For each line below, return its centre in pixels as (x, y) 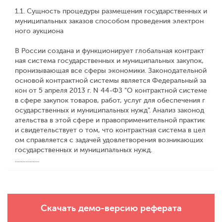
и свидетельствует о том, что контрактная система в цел (110, 130)
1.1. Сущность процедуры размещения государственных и (111, 11)
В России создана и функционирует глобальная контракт (110, 51)
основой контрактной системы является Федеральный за (111, 81)
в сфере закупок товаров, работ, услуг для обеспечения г (110, 100)
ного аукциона (39, 31)
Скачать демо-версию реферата (111, 208)
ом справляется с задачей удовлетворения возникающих (109, 140)
